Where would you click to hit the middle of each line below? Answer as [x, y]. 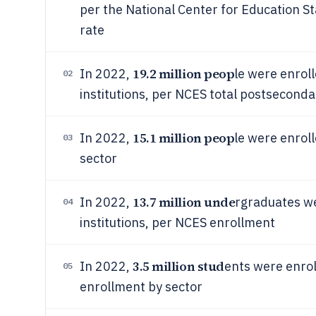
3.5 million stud [178, 266]
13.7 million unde [184, 202]
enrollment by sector [141, 287]
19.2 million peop [184, 74]
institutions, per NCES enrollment [177, 223]
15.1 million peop [184, 138]
